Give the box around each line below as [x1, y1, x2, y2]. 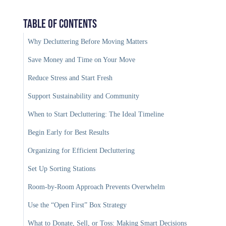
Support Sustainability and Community [28, 92, 140, 100]
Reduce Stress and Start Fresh [28, 74, 113, 82]
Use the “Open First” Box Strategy [28, 201, 127, 209]
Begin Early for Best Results [28, 129, 109, 137]
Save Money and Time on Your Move [28, 56, 136, 64]
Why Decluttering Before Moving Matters [28, 38, 148, 46]
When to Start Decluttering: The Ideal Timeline [28, 110, 164, 119]
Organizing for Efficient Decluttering [28, 147, 135, 155]
